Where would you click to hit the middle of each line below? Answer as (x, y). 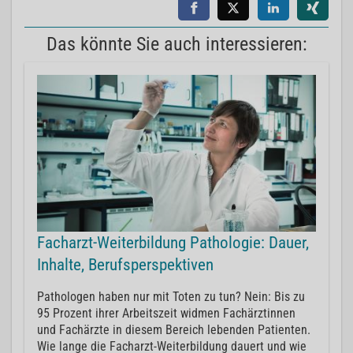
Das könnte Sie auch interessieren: (176, 45)
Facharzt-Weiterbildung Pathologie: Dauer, (173, 243)
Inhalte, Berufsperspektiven (125, 265)
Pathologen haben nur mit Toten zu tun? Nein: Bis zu (171, 297)
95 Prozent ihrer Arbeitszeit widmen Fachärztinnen (166, 314)
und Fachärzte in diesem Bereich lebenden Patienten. (174, 330)
